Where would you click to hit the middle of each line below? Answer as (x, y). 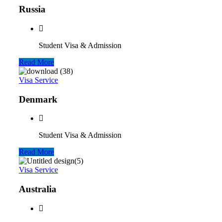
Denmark (38, 99)
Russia (32, 9)
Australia (38, 189)
